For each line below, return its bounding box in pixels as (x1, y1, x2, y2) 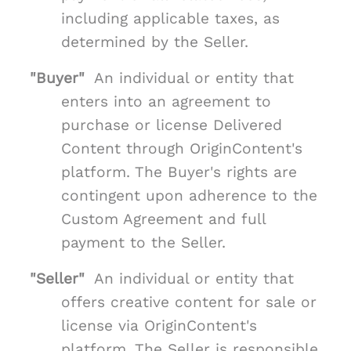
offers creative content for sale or (61, 293, 317, 312)
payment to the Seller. (61, 233, 226, 252)
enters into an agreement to (61, 92, 271, 111)
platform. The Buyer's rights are (61, 163, 297, 182)
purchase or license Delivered (61, 116, 282, 135)
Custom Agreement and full (61, 210, 266, 229)
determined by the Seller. (61, 33, 248, 52)
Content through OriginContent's (61, 139, 302, 158)
